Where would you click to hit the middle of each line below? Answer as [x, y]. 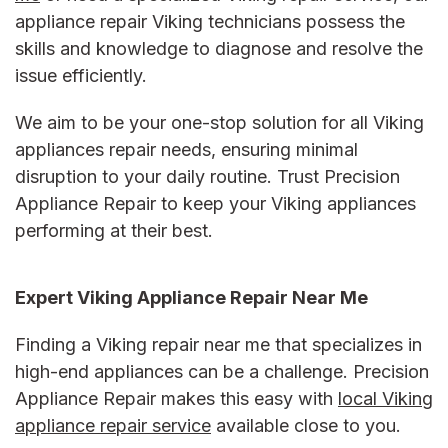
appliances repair [85, 150]
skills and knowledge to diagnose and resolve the [219, 49]
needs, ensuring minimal [257, 150]
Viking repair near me [183, 345]
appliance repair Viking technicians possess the [210, 22]
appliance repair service [113, 426]
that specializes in [346, 345]
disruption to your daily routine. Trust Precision [207, 177]
